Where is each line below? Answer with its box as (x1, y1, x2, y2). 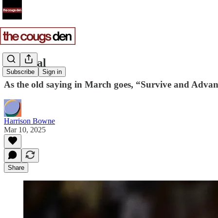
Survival (4, 56, 46, 69)
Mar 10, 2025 (4, 125, 46, 134)
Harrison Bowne (4, 116, 55, 125)
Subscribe (6, 68, 35, 76)
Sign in (42, 68, 62, 76)
